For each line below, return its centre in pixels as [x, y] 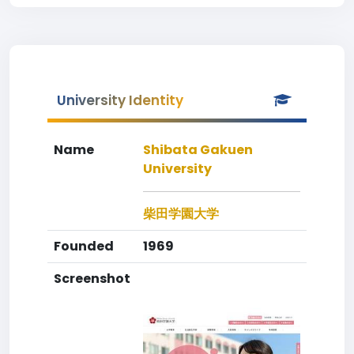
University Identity [120, 100]
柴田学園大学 [181, 214]
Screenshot [92, 279]
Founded [84, 246]
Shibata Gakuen [198, 150]
